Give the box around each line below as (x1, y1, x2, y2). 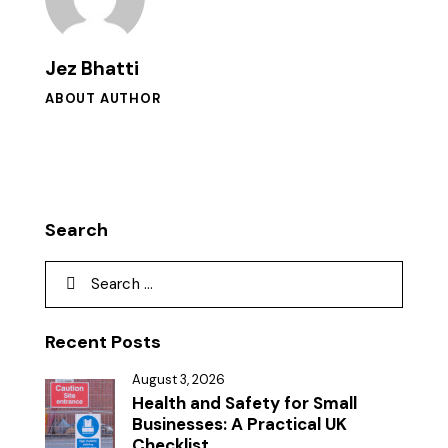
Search (45, 217, 108, 242)
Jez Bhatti (45, 55, 139, 81)
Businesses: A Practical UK (132, 412, 347, 435)
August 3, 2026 (132, 370, 225, 388)
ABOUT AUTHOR (45, 89, 161, 107)
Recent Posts (45, 329, 161, 354)
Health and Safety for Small (132, 391, 357, 414)
